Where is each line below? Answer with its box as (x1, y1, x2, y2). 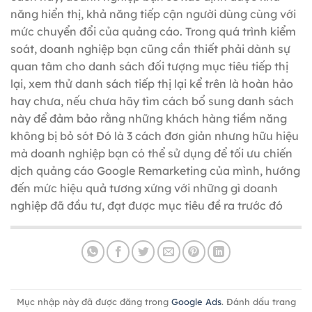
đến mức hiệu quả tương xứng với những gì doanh (10, 181, 278, 196)
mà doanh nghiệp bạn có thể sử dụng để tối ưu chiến (10, 146, 292, 161)
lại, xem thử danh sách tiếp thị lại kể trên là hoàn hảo (10, 77, 293, 91)
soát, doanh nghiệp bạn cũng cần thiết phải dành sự (10, 42, 290, 56)
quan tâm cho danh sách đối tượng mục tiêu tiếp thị (10, 59, 288, 74)
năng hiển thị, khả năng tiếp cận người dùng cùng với (10, 7, 296, 22)
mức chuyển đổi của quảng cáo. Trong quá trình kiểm (10, 24, 296, 39)
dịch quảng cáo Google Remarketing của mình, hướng (10, 164, 300, 178)
